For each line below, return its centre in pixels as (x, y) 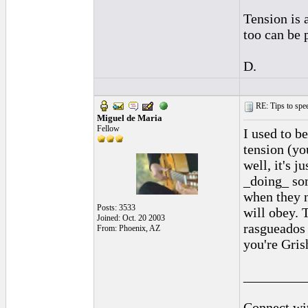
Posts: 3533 (116, 208)
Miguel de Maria (130, 118)
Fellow (108, 129)
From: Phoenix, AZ (129, 228)
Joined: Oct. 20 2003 (131, 218)
